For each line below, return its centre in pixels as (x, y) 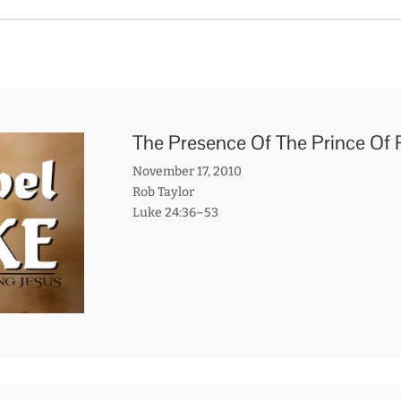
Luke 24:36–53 (175, 212)
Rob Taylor (163, 192)
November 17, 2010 (187, 171)
